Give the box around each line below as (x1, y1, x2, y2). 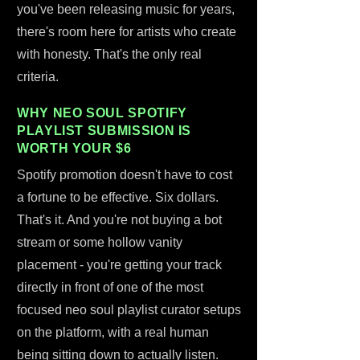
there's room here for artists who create (17, 25, 236, 39)
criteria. (17, 70, 59, 84)
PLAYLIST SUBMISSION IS (17, 124, 192, 137)
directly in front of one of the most (17, 280, 203, 294)
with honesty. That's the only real (17, 47, 202, 61)
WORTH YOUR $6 (17, 141, 132, 155)
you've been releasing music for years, (17, 2, 235, 16)
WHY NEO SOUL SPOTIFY (17, 106, 187, 120)
